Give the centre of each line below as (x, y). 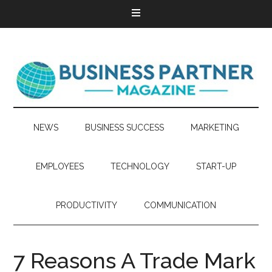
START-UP (216, 166)
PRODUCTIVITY (87, 205)
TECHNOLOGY (140, 166)
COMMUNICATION (180, 205)
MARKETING (215, 127)
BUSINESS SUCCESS (124, 127)
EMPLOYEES (60, 166)
